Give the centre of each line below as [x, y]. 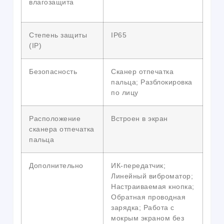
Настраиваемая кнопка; [153, 187]
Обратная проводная [148, 197]
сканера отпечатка [62, 129]
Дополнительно [56, 166]
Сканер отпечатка [142, 72]
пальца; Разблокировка [152, 82]
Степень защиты [58, 35]
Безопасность [53, 72]
